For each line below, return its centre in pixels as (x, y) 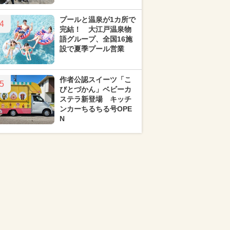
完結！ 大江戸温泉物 (95, 29)
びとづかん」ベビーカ (95, 89)
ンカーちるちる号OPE (96, 109)
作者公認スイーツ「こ (95, 80)
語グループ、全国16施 (96, 39)
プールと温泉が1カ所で (98, 20)
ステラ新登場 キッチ (95, 99)
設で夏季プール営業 (92, 49)
